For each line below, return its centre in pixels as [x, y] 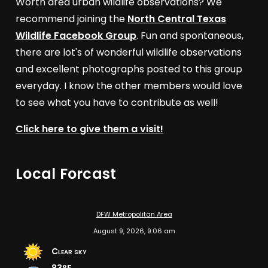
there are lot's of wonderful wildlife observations [129, 53]
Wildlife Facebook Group [76, 36]
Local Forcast [66, 174]
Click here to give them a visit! [90, 129]
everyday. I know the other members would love [129, 86]
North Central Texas [177, 19]
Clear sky [69, 252]
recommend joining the [72, 19]
